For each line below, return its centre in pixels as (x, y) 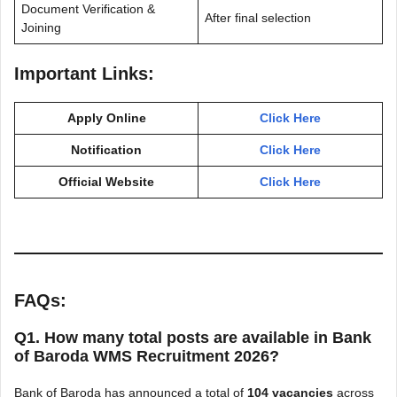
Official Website (106, 181)
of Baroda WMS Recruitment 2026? (147, 356)
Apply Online (106, 117)
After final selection (258, 17)
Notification (106, 149)
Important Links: (84, 73)
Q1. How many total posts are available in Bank (193, 337)
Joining (41, 27)
